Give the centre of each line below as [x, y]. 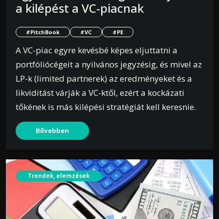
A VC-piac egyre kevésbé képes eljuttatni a [97, 50]
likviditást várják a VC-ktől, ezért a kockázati [100, 92]
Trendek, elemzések [59, 176]
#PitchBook [43, 32]
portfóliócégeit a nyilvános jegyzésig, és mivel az [109, 64]
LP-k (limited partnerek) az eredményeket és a [104, 78]
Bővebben [52, 130]
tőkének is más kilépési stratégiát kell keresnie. [106, 107]
